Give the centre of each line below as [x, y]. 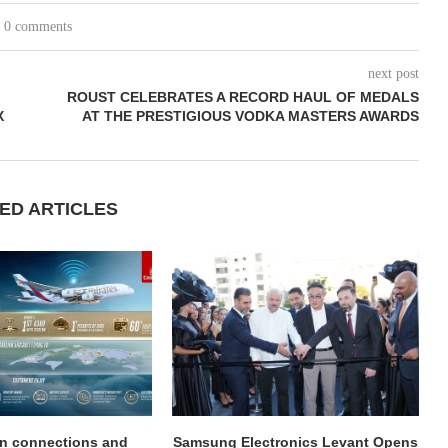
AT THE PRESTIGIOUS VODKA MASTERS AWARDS [250, 116]
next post [393, 74]
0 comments [38, 27]
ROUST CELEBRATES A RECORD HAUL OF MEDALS [242, 97]
